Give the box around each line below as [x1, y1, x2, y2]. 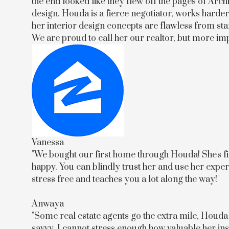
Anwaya [32, 198, 64, 210]
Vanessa [32, 137, 64, 148]
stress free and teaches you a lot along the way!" [32, 174, 220, 185]
